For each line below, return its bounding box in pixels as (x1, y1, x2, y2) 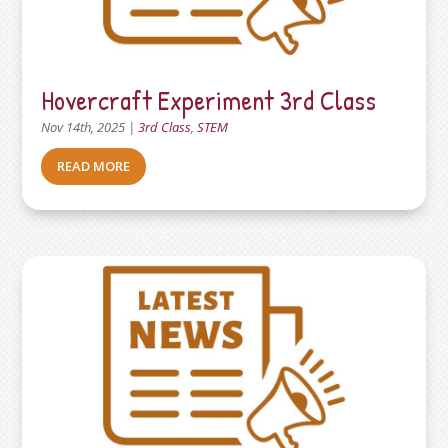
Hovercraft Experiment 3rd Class (41, 81, 377, 118)
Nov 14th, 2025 (41, 117, 126, 136)
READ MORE (57, 156, 131, 175)
